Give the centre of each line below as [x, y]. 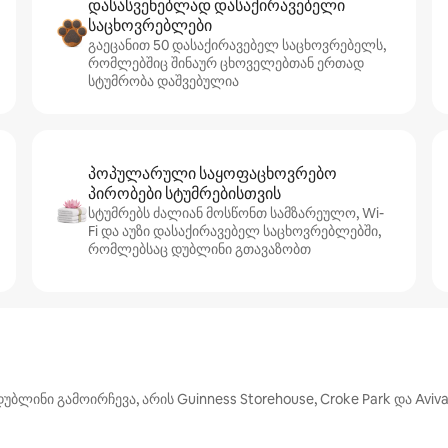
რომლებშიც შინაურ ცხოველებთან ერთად [226, 63]
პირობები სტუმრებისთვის [184, 193]
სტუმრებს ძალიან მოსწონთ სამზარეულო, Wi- [236, 213]
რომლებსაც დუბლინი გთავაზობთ [199, 249]
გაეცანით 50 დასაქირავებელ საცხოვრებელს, [237, 45]
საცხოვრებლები [150, 25]
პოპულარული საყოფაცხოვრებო [212, 173]
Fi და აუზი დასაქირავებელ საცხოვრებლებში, [234, 231]
